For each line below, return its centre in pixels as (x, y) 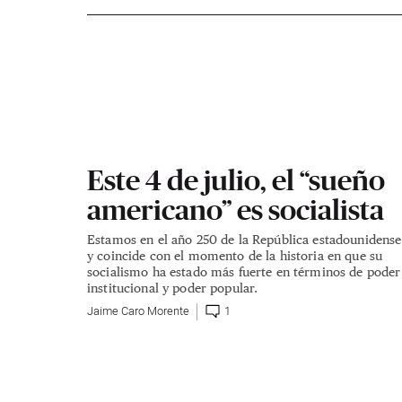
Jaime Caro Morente (138, 311)
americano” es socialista (236, 209)
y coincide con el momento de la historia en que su (235, 255)
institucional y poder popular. (173, 287)
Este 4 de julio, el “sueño (236, 179)
